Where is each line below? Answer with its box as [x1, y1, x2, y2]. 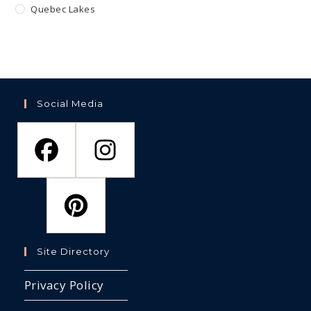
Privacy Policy [24, 277, 104, 294]
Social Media [36, 98, 103, 110]
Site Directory [36, 246, 110, 258]
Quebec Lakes [31, 3, 96, 16]
